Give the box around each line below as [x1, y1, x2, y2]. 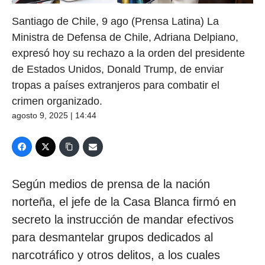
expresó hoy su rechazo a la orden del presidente [12, 47, 245, 59]
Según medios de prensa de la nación [12, 177, 210, 190]
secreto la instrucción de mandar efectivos [12, 212, 234, 226]
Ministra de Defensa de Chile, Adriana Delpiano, [12, 31, 238, 43]
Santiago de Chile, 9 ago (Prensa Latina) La [12, 15, 219, 27]
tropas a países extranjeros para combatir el [12, 79, 219, 91]
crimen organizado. [12, 95, 102, 107]
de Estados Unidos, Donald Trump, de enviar [12, 63, 224, 75]
